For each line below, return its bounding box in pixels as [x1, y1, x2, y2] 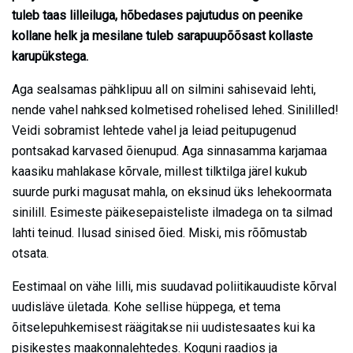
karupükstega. [12, 48, 88, 64]
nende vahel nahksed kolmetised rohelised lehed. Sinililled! [12, 102, 339, 117]
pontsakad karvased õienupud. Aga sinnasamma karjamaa [12, 143, 327, 158]
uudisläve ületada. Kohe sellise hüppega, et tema [12, 299, 281, 314]
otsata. [12, 245, 49, 261]
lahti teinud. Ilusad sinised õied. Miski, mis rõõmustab [12, 225, 307, 240]
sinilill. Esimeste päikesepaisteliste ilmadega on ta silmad [12, 204, 333, 220]
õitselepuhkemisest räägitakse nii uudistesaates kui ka [12, 319, 315, 335]
